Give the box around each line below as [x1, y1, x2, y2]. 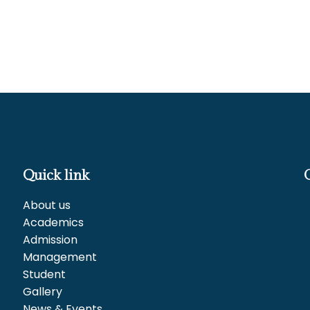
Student [22, 266, 66, 282]
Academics [22, 214, 84, 230]
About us [22, 197, 71, 213]
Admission [22, 231, 77, 248]
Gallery [22, 283, 62, 300]
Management [22, 248, 97, 265]
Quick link [22, 166, 89, 184]
